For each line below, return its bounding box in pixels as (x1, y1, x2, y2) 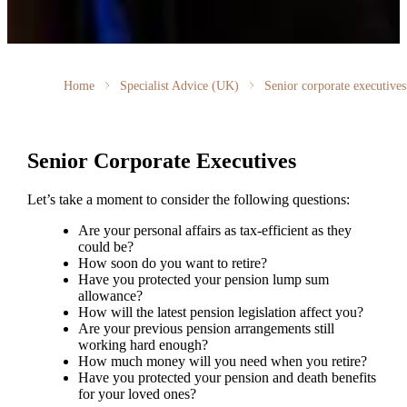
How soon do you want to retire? (77, 255, 271, 272)
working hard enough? (77, 337, 215, 353)
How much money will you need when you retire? (77, 353, 371, 370)
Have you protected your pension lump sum (77, 272, 329, 288)
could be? (77, 239, 137, 255)
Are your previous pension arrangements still (77, 321, 334, 337)
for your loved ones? (77, 386, 200, 402)
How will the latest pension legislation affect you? (77, 304, 367, 321)
